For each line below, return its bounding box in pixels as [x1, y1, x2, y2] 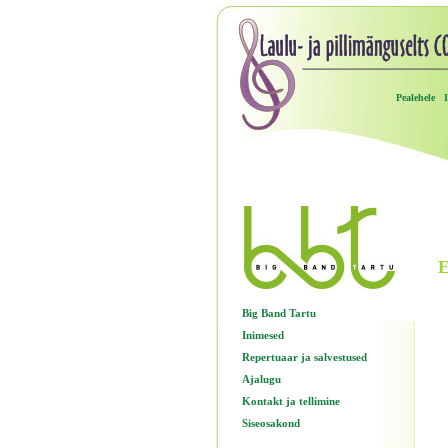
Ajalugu [241, 373, 281, 385]
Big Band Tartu [241, 307, 316, 319]
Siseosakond [241, 417, 300, 429]
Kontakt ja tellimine [241, 395, 340, 407]
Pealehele [395, 92, 435, 103]
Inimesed [241, 329, 284, 341]
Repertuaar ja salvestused [241, 351, 367, 363]
